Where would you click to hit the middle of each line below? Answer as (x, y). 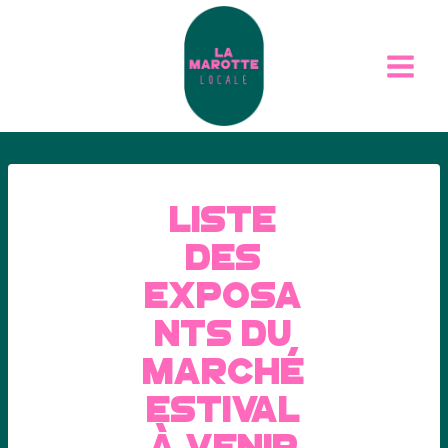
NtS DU (224, 330)
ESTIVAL (223, 406)
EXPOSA (223, 292)
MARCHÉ (223, 368)
